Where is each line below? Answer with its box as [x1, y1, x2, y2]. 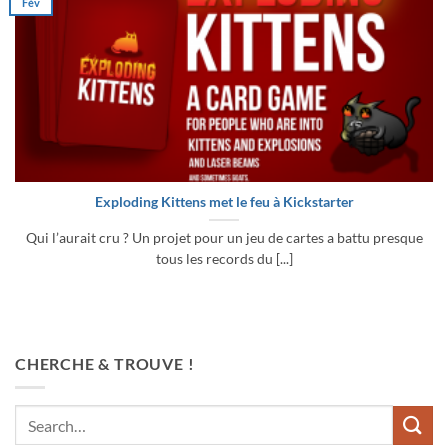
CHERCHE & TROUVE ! [15, 353, 195, 373]
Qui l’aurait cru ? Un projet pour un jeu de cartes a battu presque [25, 230, 423, 247]
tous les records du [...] [155, 251, 293, 268]
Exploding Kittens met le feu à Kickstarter [94, 194, 354, 211]
